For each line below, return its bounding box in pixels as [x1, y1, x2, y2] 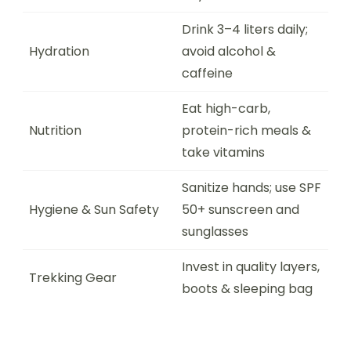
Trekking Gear [29, 269, 117, 287]
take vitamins [182, 143, 265, 161]
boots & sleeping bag [182, 280, 313, 298]
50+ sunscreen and [182, 201, 299, 219]
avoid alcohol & [182, 42, 276, 60]
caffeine [182, 64, 233, 82]
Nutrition [29, 121, 81, 139]
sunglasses [182, 223, 248, 241]
